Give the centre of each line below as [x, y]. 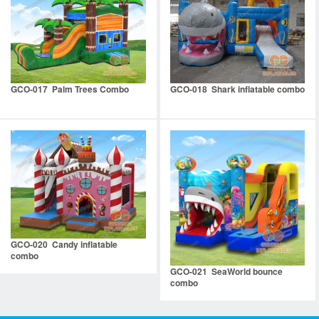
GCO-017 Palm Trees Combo [70, 89]
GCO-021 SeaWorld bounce [226, 271]
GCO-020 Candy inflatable [64, 244]
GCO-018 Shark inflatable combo [237, 89]
